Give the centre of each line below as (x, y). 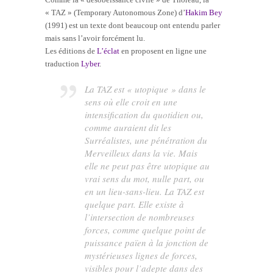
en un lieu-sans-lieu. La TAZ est (145, 191)
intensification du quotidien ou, (144, 114)
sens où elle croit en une (131, 101)
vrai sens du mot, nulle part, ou (145, 178)
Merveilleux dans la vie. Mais (141, 153)
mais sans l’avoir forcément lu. (95, 38)
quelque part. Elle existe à (135, 204)
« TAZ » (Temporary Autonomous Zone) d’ (115, 12)
